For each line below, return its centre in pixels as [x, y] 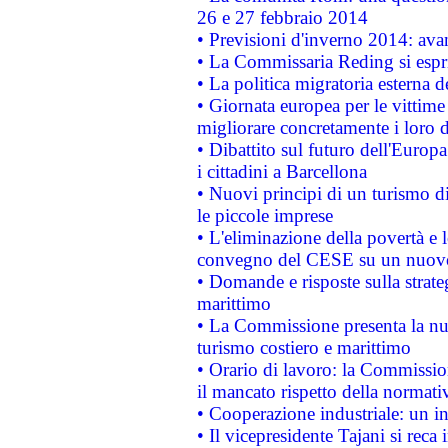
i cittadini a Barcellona [281, 171]
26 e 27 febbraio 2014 [282, 17]
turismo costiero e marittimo [303, 347]
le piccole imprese [264, 215]
